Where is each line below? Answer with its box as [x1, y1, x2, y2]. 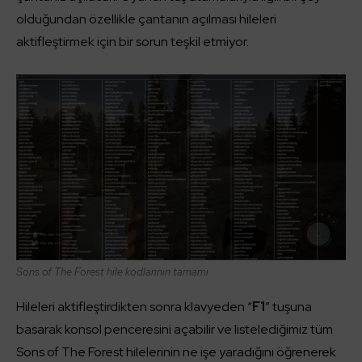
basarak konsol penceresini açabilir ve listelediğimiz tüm [16, 321, 333, 339]
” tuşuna [265, 298, 312, 316]
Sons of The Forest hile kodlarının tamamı [16, 265, 208, 280]
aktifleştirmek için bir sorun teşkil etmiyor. [16, 33, 249, 51]
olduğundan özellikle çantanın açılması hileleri [16, 11, 276, 28]
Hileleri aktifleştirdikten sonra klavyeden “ [16, 298, 252, 316]
